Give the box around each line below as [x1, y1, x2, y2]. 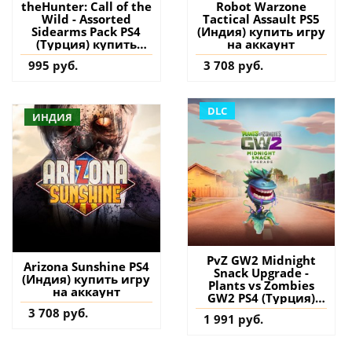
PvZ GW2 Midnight [206, 251, 316, 268]
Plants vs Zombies [207, 277, 314, 293]
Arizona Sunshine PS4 [23, 258, 149, 274]
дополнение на [38, 49, 134, 65]
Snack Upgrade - [213, 264, 309, 280]
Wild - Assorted [41, 11, 131, 27]
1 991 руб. [203, 310, 263, 327]
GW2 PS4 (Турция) [207, 289, 315, 306]
